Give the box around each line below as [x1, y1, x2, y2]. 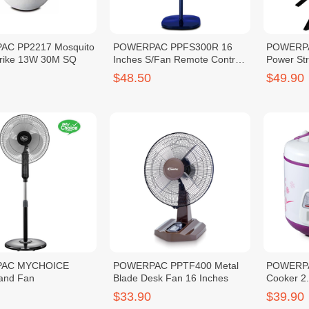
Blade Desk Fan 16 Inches [113, 272, 229, 284]
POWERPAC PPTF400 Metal [113, 260, 239, 272]
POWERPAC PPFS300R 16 [113, 41, 233, 53]
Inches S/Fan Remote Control [113, 54, 243, 66]
